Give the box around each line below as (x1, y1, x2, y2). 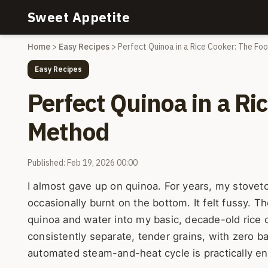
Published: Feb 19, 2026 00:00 (28, 157, 138, 168)
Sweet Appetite (28, 8, 130, 26)
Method (28, 116, 110, 147)
